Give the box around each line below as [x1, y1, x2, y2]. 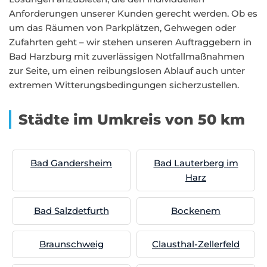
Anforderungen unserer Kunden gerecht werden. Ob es [9, 8, 257, 19]
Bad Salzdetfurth [33, 205, 109, 216]
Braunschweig [39, 238, 104, 250]
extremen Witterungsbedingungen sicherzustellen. [9, 79, 239, 91]
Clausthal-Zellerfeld [152, 238, 240, 250]
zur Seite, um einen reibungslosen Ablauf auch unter [9, 65, 245, 76]
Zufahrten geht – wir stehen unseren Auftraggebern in [9, 36, 252, 48]
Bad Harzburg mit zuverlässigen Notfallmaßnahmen [9, 51, 244, 62]
